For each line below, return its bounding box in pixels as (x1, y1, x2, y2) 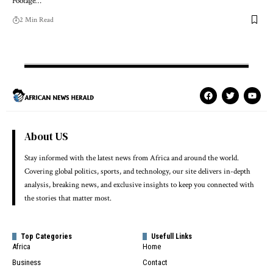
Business (12, 257, 41, 267)
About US (24, 129, 68, 144)
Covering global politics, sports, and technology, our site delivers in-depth (24, 166, 250, 177)
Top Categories (21, 232, 72, 241)
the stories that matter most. (24, 193, 112, 204)
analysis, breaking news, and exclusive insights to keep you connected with (24, 179, 254, 190)
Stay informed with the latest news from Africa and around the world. (24, 152, 239, 163)
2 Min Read (19, 15, 54, 24)
